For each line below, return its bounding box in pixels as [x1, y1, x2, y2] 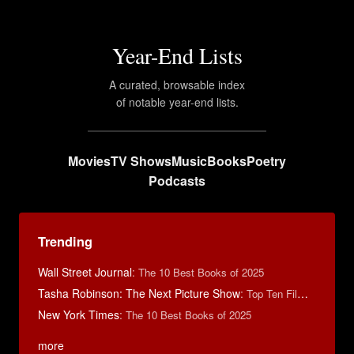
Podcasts [149, 171, 205, 190]
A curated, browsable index [109, 77, 245, 92]
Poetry [247, 152, 286, 170]
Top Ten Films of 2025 [247, 286, 297, 301]
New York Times [38, 307, 119, 322]
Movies [68, 152, 111, 170]
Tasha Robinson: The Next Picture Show [38, 285, 240, 301]
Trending [38, 232, 92, 250]
